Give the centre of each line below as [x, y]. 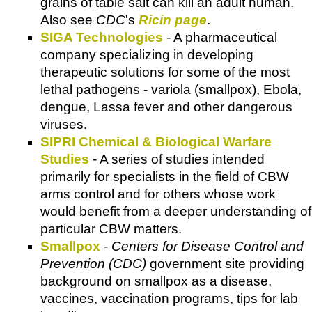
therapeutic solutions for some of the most [165, 72]
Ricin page [173, 20]
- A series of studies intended [177, 159]
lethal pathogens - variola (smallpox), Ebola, [171, 90]
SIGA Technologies [102, 38]
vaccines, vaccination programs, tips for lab [169, 299]
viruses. [65, 125]
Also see [68, 20]
